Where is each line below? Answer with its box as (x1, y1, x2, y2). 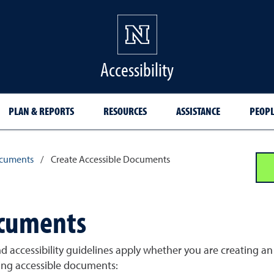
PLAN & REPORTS (8, 104, 74, 118)
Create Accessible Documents (50, 155, 170, 165)
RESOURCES (103, 104, 147, 118)
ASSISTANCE (176, 104, 220, 118)
